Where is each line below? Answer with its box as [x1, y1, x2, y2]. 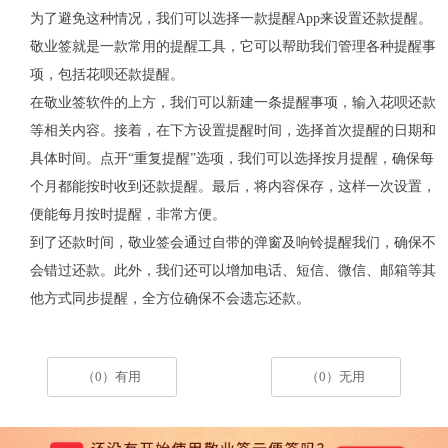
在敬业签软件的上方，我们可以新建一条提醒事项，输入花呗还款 [29, 93, 436, 110]
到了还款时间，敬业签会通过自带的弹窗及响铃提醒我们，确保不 [29, 233, 436, 250]
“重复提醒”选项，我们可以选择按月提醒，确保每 [127, 149, 434, 166]
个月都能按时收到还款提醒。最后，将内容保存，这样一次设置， [29, 177, 436, 194]
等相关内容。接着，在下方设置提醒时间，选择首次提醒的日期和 [29, 121, 436, 138]
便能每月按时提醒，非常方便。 [29, 205, 226, 222]
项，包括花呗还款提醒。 [29, 65, 184, 82]
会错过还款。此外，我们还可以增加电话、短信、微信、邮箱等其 [29, 261, 436, 278]
